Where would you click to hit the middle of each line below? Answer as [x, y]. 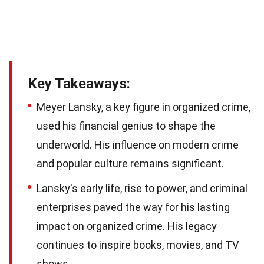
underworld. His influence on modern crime [138, 144]
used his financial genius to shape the [126, 126]
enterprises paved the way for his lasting [133, 207]
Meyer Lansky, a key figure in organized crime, [143, 107]
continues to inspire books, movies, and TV [138, 245]
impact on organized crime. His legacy [127, 226]
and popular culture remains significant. [130, 163]
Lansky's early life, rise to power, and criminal [142, 188]
